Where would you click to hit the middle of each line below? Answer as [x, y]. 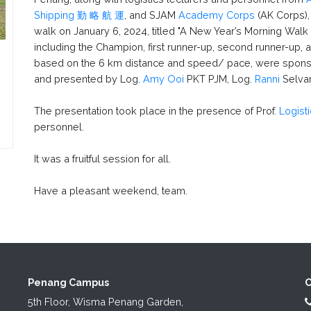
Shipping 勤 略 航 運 [79, 15]
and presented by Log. [89, 78]
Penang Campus [68, 282]
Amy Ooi [163, 78]
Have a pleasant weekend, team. [111, 190]
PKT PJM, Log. [219, 78]
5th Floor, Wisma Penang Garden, [105, 301]
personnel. [60, 126]
